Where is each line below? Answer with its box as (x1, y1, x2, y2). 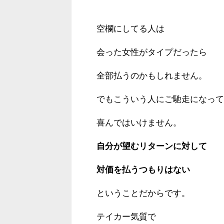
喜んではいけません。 (96, 117, 181, 127)
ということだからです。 (96, 188, 190, 198)
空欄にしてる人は (96, 23, 164, 33)
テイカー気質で (96, 211, 156, 221)
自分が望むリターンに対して (96, 141, 207, 151)
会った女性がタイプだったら (96, 47, 207, 57)
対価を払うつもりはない (96, 164, 190, 174)
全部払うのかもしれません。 (96, 70, 207, 80)
